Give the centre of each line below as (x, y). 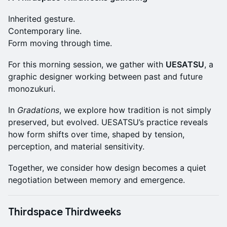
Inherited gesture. (42, 19)
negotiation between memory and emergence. (97, 180)
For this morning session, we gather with (87, 65)
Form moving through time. (60, 43)
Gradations (38, 110)
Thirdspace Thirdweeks (65, 212)
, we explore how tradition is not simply (135, 110)
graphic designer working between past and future (105, 77)
